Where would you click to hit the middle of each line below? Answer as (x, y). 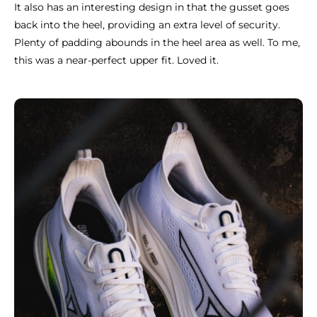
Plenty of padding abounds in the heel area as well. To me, (157, 43)
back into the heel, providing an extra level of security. (147, 25)
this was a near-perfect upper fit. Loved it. (116, 60)
